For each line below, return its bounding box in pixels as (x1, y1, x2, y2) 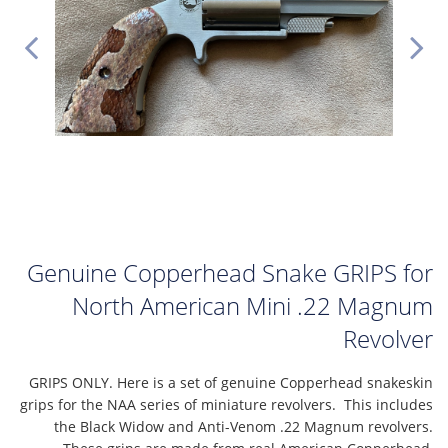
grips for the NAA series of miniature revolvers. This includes (20, 395, 433, 414)
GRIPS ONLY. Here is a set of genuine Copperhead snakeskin (29, 373, 433, 392)
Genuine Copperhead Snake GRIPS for (27, 256, 433, 289)
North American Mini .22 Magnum (72, 289, 433, 322)
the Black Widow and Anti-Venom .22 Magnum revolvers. (54, 417, 433, 436)
